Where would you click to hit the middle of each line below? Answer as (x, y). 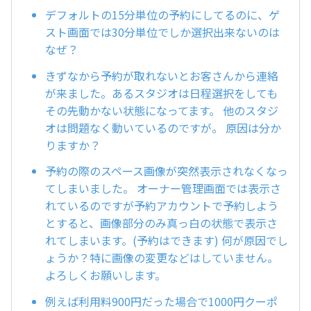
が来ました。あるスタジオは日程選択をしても (161, 93)
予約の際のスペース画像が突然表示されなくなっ (167, 171)
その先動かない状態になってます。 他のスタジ (162, 110)
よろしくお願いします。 (107, 275)
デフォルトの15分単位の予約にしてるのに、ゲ (162, 14)
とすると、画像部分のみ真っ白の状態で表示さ (161, 223)
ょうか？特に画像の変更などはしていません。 (162, 258)
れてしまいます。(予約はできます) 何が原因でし (167, 241)
